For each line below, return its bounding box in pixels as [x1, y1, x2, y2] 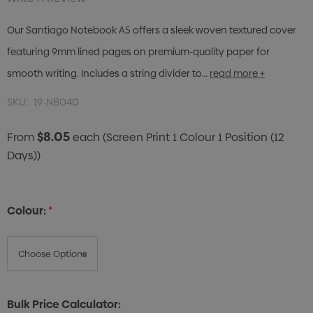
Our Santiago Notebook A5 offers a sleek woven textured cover [7, 23, 296, 38]
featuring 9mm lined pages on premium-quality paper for [7, 45, 270, 59]
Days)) [7, 147, 41, 164]
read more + [210, 66, 265, 81]
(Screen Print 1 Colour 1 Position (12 [103, 129, 284, 146]
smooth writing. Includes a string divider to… [7, 66, 208, 81]
